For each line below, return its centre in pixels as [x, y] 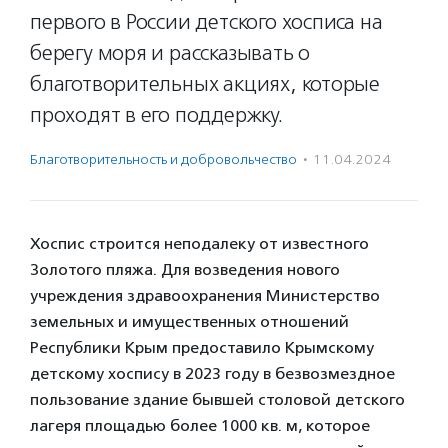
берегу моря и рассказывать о [170, 53]
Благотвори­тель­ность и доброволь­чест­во [163, 159]
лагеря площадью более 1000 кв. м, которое [200, 425]
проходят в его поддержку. [156, 115]
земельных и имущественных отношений [189, 321]
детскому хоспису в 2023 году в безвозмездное [212, 373]
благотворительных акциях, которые [205, 84]
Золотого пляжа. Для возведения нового [185, 269]
